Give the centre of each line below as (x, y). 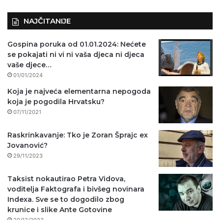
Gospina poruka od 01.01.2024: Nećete (77, 44)
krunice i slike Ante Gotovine (60, 210)
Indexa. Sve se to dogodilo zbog (66, 200)
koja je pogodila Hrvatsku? (56, 102)
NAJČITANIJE (47, 21)
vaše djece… (29, 65)
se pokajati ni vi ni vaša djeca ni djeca (76, 55)
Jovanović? (27, 146)
